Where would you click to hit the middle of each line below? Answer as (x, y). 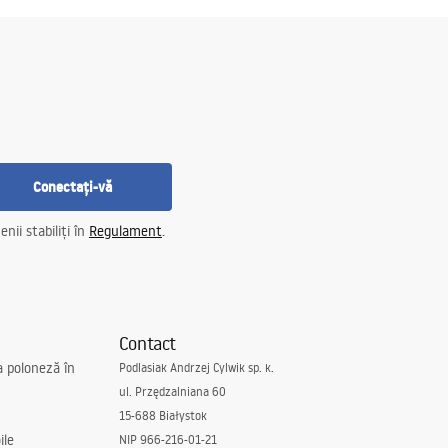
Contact (147, 343)
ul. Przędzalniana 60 (172, 391)
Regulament (125, 231)
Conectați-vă (72, 187)
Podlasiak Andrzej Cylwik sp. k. (196, 367)
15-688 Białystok (162, 415)
